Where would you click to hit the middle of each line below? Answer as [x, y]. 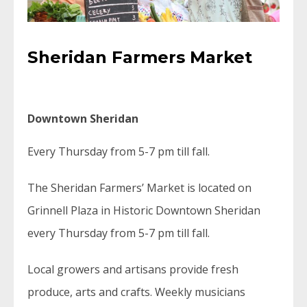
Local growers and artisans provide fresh [133, 270]
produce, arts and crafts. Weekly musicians [136, 292]
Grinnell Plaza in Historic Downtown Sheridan [144, 211]
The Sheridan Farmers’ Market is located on [139, 188]
